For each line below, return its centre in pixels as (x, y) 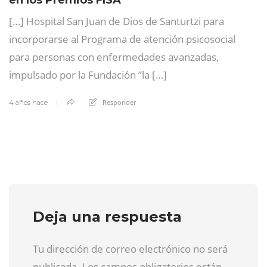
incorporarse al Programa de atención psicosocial (122, 39)
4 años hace (28, 102)
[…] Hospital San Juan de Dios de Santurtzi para (117, 21)
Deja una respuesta (107, 216)
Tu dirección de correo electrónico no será (130, 249)
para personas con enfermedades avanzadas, (114, 57)
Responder (119, 102)
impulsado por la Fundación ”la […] (88, 74)
